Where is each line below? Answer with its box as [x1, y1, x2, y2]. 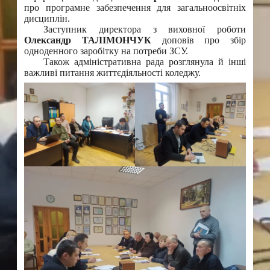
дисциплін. [24, 13, 70, 24]
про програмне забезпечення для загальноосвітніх [24, 2, 246, 13]
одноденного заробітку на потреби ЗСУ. [24, 46, 188, 57]
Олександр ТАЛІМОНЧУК [24, 35, 151, 46]
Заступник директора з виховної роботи [43, 24, 246, 35]
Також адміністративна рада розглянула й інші [43, 57, 246, 67]
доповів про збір [151, 35, 246, 46]
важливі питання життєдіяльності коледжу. [24, 67, 201, 78]
